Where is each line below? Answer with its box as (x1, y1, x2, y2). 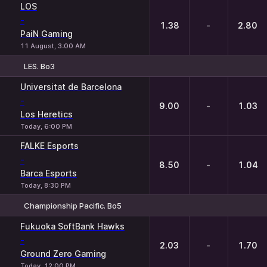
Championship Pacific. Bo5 (24, 200, 122, 210)
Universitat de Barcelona (20, 82, 122, 92)
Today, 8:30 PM (20, 181, 71, 190)
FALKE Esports (20, 141, 79, 151)
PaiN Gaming (20, 29, 73, 39)
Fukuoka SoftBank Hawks (20, 221, 125, 231)
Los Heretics (20, 109, 73, 119)
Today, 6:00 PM (20, 122, 72, 131)
